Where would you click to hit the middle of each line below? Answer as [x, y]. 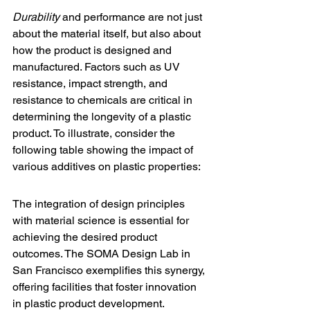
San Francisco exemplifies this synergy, [110, 270]
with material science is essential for [102, 220]
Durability [36, 17]
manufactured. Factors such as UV [98, 67]
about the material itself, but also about [108, 34]
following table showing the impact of [104, 150]
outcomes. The [49, 254]
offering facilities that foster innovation [106, 287]
